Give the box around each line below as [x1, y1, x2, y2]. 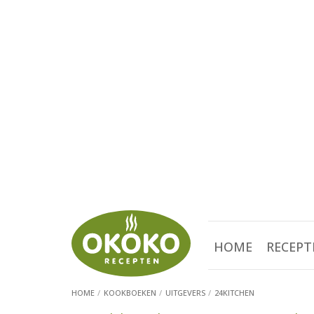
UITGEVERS [165, 287, 205, 299]
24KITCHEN [214, 287, 254, 299]
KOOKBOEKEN [104, 287, 156, 299]
